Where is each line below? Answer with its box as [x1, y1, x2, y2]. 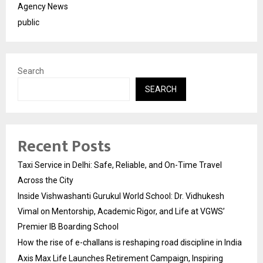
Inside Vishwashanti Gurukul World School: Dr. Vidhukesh [18, 191, 224, 201]
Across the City [18, 175, 73, 185]
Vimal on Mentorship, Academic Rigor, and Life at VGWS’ [18, 206, 225, 216]
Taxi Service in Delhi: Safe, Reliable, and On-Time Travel [18, 160, 222, 170]
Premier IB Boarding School [18, 221, 119, 231]
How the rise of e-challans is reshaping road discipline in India [18, 237, 242, 247]
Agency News [18, 1, 68, 11]
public [18, 17, 39, 27]
